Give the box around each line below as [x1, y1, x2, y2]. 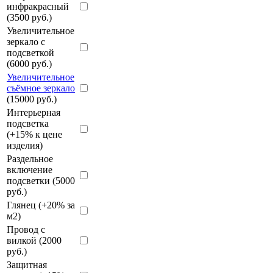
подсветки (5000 [7, 175, 75, 186]
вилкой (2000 [7, 235, 62, 246]
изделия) [7, 140, 43, 151]
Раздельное [7, 153, 53, 164]
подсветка [7, 118, 49, 129]
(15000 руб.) [7, 93, 57, 104]
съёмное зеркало [7, 82, 75, 93]
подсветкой [7, 47, 54, 58]
